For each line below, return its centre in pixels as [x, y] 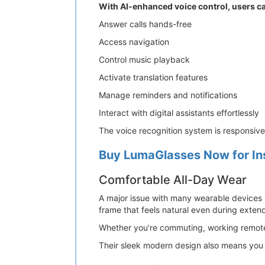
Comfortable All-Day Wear [173, 180]
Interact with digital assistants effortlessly [179, 113]
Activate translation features [153, 77]
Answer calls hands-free [145, 24]
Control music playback [144, 59]
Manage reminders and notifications [168, 95]
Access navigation [134, 42]
